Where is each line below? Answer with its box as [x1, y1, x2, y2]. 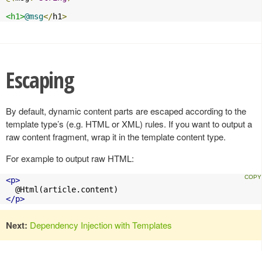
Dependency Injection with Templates [30, 219, 172, 232]
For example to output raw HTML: [6, 152, 134, 165]
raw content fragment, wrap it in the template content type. [6, 130, 226, 143]
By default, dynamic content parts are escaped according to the [6, 105, 246, 118]
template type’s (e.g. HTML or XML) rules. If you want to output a [6, 118, 252, 130]
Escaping [6, 64, 74, 95]
